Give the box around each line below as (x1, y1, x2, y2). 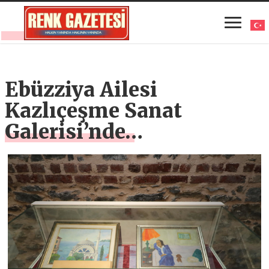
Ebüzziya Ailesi (5, 77, 158, 102)
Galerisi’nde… (5, 119, 144, 144)
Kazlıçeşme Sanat (5, 98, 183, 123)
